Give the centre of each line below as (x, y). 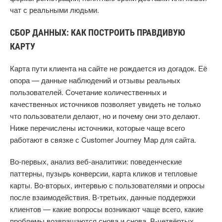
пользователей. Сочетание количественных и (88, 92)
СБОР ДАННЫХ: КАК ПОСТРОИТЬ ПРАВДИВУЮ (98, 32)
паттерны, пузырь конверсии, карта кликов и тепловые (104, 173)
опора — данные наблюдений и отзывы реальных (95, 80)
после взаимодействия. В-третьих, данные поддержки (103, 197)
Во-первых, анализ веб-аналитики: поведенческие (96, 161)
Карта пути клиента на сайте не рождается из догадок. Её (109, 68)
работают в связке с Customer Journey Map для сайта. (103, 139)
